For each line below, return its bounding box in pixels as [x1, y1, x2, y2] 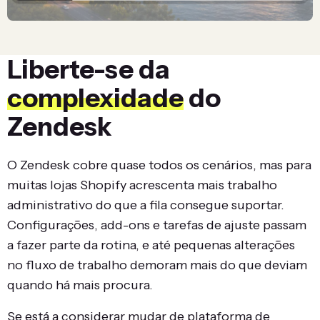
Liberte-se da [7, 53, 170, 85]
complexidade [7, 81, 184, 114]
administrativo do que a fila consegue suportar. [7, 196, 284, 213]
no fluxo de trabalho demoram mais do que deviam [7, 256, 307, 273]
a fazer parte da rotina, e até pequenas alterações [7, 236, 295, 253]
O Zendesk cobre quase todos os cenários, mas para [7, 156, 311, 173]
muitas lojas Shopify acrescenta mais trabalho [7, 176, 277, 193]
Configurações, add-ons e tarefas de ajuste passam [7, 216, 306, 233]
